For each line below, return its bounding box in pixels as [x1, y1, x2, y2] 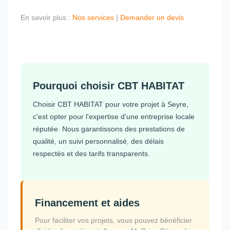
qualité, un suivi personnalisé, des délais [33, 137, 164, 145]
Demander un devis [120, 13, 184, 22]
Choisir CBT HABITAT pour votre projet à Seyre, [33, 100, 188, 108]
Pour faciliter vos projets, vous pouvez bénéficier [35, 216, 192, 224]
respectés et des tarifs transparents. [33, 149, 150, 158]
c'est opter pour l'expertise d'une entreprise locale [33, 112, 195, 121]
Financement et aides [35, 197, 140, 208]
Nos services [72, 13, 114, 22]
